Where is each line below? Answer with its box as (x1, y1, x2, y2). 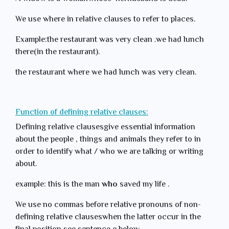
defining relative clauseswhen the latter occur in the (15, 211, 201, 224)
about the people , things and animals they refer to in (15, 133, 201, 146)
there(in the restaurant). (15, 46, 100, 59)
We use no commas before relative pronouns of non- (15, 199, 201, 212)
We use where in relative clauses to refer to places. (15, 13, 196, 26)
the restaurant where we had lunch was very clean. (15, 66, 199, 79)
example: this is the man (15, 178, 102, 191)
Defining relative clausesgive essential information (15, 121, 195, 134)
